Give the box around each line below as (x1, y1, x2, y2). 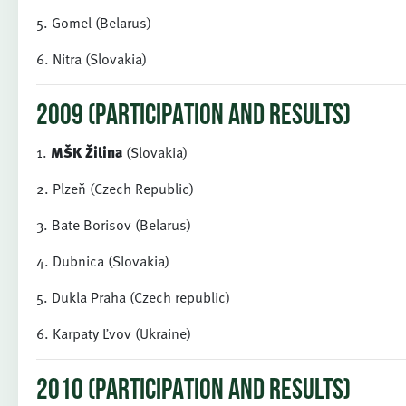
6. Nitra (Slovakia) (36, 48, 147, 70)
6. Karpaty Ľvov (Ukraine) (36, 323, 195, 344)
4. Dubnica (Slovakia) (36, 250, 169, 272)
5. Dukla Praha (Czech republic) (36, 286, 230, 308)
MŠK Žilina (51, 141, 122, 163)
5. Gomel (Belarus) (36, 12, 151, 34)
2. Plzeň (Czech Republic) (36, 178, 194, 199)
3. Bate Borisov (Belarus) (36, 214, 191, 236)
